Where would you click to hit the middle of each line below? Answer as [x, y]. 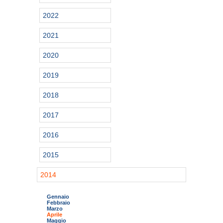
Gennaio [58, 196]
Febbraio [58, 202]
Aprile [55, 214]
